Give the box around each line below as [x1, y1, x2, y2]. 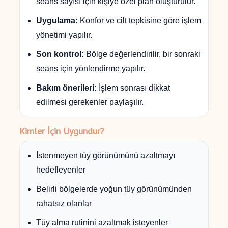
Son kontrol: [36, 50, 84, 59]
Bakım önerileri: [36, 83, 97, 93]
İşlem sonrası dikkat [97, 83, 170, 93]
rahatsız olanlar [36, 199, 92, 208]
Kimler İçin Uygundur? [19, 125, 104, 137]
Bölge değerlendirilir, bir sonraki [84, 50, 201, 59]
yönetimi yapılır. [36, 31, 92, 40]
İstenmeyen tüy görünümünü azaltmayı [36, 151, 175, 160]
